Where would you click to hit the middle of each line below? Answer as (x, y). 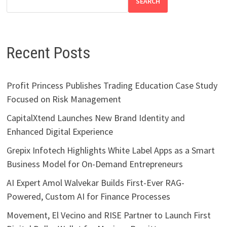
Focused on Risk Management (64, 99)
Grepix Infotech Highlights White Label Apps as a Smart (110, 150)
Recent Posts (48, 52)
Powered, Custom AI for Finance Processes (88, 196)
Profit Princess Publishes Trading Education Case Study (112, 85)
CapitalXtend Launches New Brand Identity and (96, 118)
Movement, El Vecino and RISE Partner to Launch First (108, 215)
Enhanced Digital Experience (60, 131)
